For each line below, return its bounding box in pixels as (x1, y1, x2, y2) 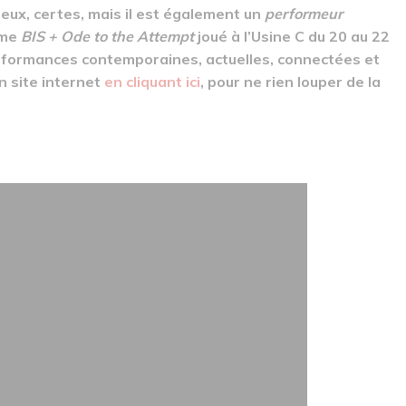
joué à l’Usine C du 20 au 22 (194, 27, 390, 46)
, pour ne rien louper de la (200, 72, 381, 92)
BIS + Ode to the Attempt (21, 27, 194, 46)
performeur (265, 5, 343, 24)
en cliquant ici (104, 72, 200, 92)
